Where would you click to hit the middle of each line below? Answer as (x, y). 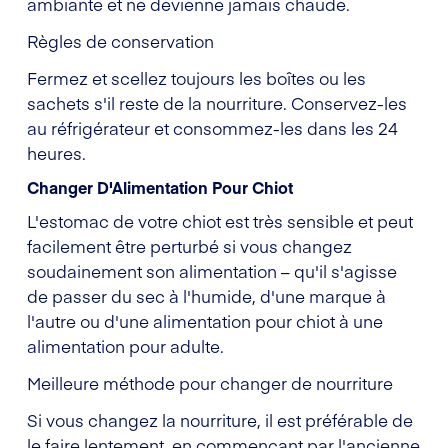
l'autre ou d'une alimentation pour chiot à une (205, 320)
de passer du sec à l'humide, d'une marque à (206, 295)
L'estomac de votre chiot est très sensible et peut (220, 220)
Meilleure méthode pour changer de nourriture (210, 382)
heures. (56, 152)
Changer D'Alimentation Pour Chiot (160, 186)
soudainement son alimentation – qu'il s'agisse (212, 270)
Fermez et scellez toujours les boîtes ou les (196, 77)
